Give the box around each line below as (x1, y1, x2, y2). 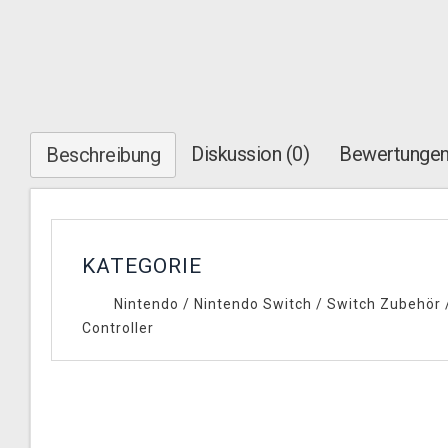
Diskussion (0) (191, 142, 309, 166)
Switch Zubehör (326, 296, 445, 312)
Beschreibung (46, 143, 160, 167)
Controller (82, 320, 154, 336)
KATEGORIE (82, 254, 202, 278)
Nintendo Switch (193, 296, 312, 312)
